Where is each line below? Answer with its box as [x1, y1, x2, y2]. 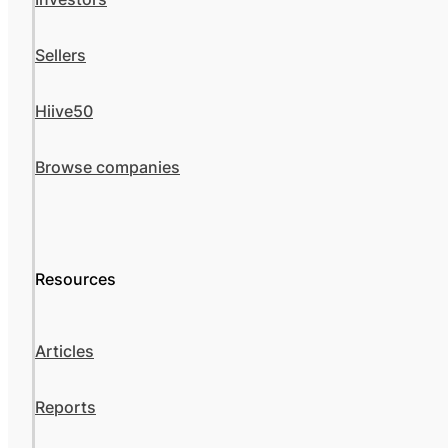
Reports [35, 397, 96, 418]
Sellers [35, 45, 86, 66]
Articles [35, 341, 94, 362]
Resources [35, 269, 116, 290]
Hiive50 [35, 101, 93, 122]
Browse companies [35, 157, 180, 178]
